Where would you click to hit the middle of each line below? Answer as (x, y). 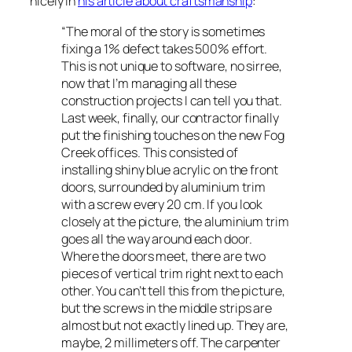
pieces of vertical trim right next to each (172, 273)
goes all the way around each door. (157, 238)
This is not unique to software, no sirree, (172, 66)
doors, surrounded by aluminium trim (163, 187)
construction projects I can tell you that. (172, 100)
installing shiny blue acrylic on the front (170, 169)
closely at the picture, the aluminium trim (175, 221)
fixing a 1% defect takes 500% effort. (165, 48)
